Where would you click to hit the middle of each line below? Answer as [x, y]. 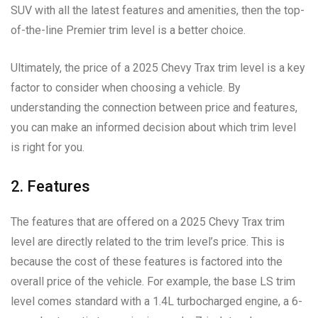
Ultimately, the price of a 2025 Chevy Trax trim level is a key [158, 67]
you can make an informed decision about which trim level [153, 127]
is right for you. [48, 147]
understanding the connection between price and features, [154, 107]
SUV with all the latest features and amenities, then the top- [158, 10]
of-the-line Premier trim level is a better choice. [128, 30]
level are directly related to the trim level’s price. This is [148, 241]
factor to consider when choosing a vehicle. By [126, 87]
